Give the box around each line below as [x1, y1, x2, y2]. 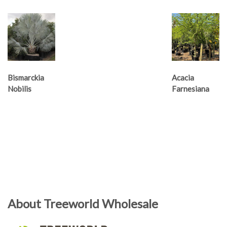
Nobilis [8, 84, 31, 94]
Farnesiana [171, 84, 209, 94]
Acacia [171, 73, 194, 83]
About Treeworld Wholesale [8, 196, 158, 211]
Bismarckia [8, 73, 44, 83]
